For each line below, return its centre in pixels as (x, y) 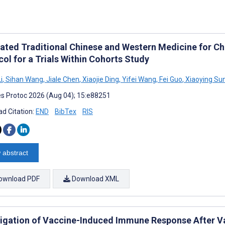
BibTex (66, 111)
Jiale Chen (62, 79)
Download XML (95, 179)
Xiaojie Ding (100, 79)
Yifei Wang (138, 79)
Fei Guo (170, 79)
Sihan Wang (24, 79)
